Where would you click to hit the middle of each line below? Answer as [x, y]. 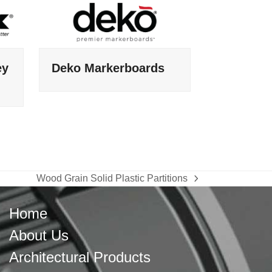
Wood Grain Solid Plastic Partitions [112, 178]
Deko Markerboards [108, 68]
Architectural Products [80, 257]
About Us [39, 236]
